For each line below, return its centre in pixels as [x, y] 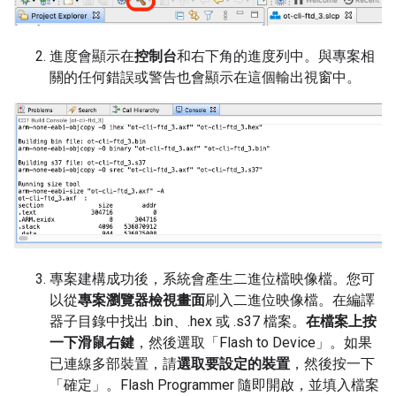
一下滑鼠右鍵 [92, 342]
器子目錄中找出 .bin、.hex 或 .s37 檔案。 [178, 321]
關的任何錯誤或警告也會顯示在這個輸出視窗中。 [205, 78]
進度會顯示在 [92, 57]
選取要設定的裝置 [233, 363]
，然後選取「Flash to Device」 [232, 342]
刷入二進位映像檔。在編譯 [290, 300]
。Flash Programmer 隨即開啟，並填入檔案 [243, 385]
